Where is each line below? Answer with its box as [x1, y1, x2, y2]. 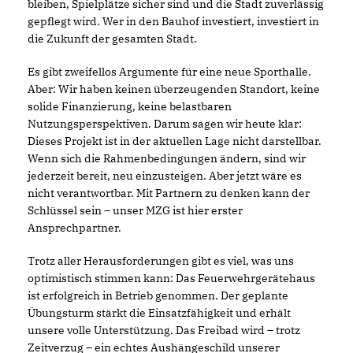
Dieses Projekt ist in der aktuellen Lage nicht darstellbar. [28, 133, 321, 148]
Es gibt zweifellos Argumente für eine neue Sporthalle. [28, 64, 311, 79]
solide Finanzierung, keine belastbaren [28, 98, 232, 113]
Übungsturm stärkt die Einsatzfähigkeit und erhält [28, 305, 291, 320]
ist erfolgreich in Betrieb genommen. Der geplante [28, 288, 288, 303]
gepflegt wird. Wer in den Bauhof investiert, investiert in [28, 13, 319, 28]
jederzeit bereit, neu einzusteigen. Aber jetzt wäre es [28, 168, 302, 183]
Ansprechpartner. [28, 220, 121, 235]
